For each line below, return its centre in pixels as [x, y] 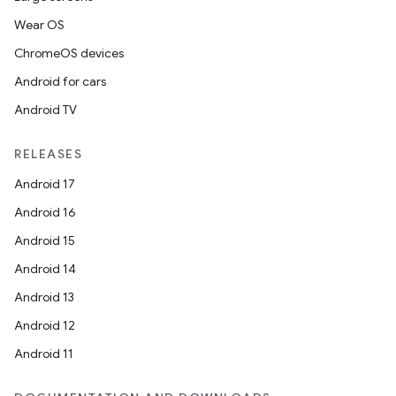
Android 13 [44, 297]
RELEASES [48, 154]
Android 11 [44, 354]
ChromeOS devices [69, 53]
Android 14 [45, 269]
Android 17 [45, 184]
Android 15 [45, 240]
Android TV [46, 110]
